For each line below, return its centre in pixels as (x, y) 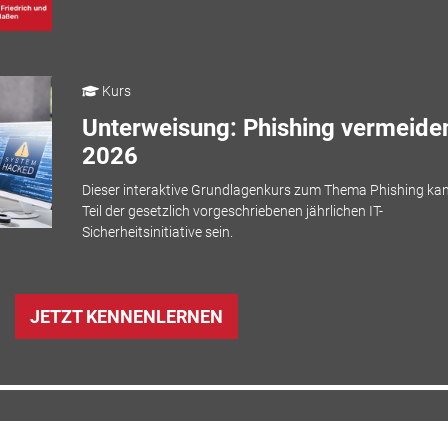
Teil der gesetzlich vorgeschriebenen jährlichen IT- (232, 211)
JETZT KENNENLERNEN (126, 317)
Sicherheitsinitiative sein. (157, 232)
